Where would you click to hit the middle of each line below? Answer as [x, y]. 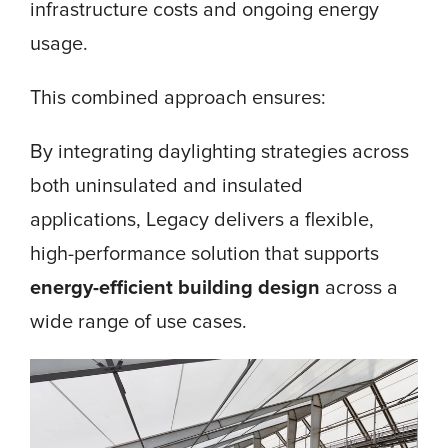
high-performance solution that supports [204, 253]
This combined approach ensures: [178, 97]
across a [359, 287]
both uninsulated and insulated [166, 185]
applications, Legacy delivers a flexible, [202, 219]
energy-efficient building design [175, 287]
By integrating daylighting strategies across [219, 151]
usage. [59, 43]
